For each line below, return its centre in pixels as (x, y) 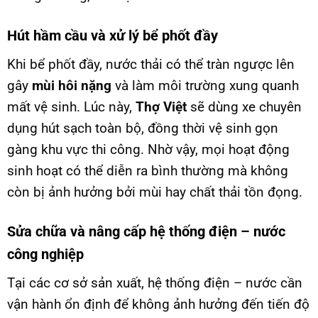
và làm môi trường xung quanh (205, 85)
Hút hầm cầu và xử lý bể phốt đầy (113, 35)
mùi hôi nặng (72, 85)
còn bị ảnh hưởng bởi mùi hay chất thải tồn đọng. (155, 192)
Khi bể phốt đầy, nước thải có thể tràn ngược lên (151, 64)
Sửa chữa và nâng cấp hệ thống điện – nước (146, 232)
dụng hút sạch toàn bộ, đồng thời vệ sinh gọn (143, 128)
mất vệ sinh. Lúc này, (71, 106)
